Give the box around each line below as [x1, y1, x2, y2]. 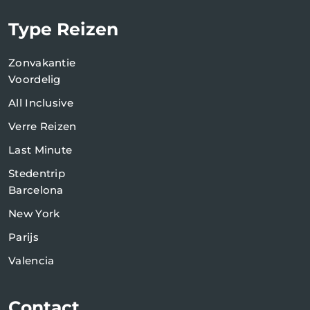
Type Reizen [8, 18, 118, 39]
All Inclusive [8, 95, 73, 109]
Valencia [8, 253, 55, 267]
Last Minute [8, 143, 73, 156]
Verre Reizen [8, 119, 77, 133]
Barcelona [8, 183, 64, 197]
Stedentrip [8, 166, 65, 180]
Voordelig [8, 72, 61, 86]
